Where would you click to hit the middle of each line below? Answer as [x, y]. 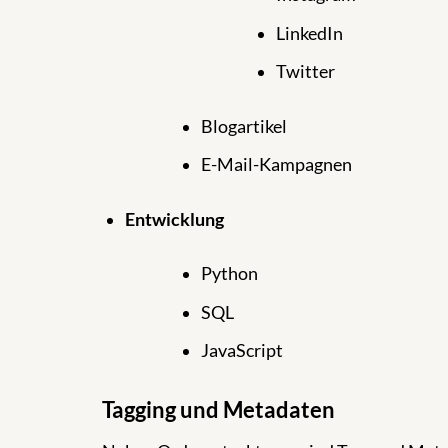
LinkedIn [310, 33]
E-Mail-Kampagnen [276, 165]
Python [229, 274]
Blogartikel [243, 126]
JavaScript [241, 351]
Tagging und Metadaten [218, 409]
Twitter [306, 72]
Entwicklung [174, 219]
